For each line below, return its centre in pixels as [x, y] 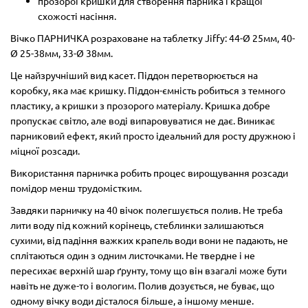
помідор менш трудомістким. [76, 187]
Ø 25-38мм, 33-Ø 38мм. [62, 53]
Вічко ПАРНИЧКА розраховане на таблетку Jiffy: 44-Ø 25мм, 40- [153, 37]
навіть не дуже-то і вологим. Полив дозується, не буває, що [142, 285]
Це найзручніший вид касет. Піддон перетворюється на [134, 75]
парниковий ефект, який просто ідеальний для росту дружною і [153, 135]
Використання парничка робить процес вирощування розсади [149, 172]
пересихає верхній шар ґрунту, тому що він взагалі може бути [148, 270]
